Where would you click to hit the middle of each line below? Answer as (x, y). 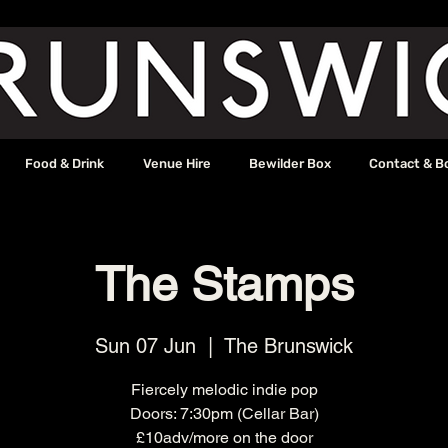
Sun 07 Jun (145, 346)
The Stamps (224, 284)
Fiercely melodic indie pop (224, 390)
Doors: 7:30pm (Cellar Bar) (224, 414)
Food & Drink (64, 163)
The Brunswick (288, 346)
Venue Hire (176, 163)
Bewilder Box (289, 163)
